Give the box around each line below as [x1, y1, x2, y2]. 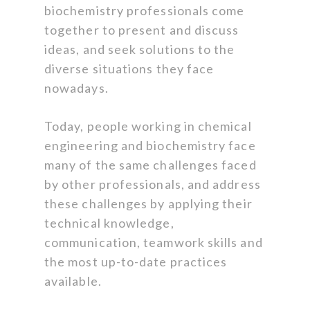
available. [44, 273, 102, 289]
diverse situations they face [44, 61, 215, 77]
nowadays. [44, 80, 109, 96]
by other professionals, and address [44, 176, 261, 192]
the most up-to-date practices [44, 254, 228, 270]
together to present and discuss [44, 22, 239, 38]
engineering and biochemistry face [44, 138, 256, 154]
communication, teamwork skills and [44, 235, 263, 250]
